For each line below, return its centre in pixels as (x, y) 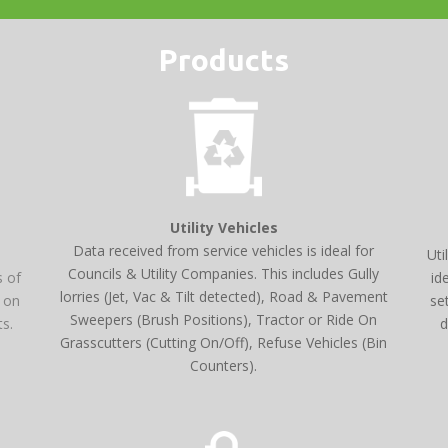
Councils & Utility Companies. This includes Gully (224, 274)
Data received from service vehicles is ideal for (224, 251)
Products (224, 59)
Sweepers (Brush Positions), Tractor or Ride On (224, 320)
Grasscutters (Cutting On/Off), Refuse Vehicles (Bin (224, 343)
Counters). (224, 366)
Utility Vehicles (223, 228)
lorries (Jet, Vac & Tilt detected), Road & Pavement (223, 297)
